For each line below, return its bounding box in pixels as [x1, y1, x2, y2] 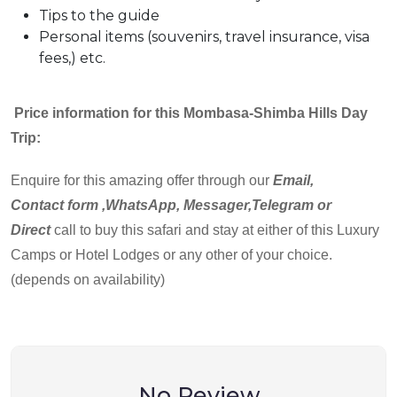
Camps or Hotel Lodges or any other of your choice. [11, 247, 332, 263]
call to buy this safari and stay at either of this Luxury [51, 222, 379, 238]
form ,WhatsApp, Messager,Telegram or [67, 198, 331, 214]
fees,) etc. [39, 50, 105, 67]
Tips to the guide [39, 7, 160, 25]
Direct [11, 222, 51, 238]
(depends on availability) [11, 272, 165, 288]
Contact [11, 198, 64, 214]
